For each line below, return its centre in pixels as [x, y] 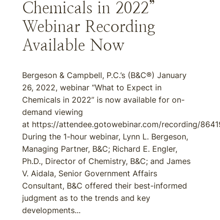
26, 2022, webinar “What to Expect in [92, 87]
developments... [51, 210]
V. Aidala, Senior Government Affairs [90, 173]
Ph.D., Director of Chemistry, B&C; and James [106, 161]
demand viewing [53, 112]
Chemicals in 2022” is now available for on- [103, 100]
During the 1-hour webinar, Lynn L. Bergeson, [105, 137]
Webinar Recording [89, 27]
